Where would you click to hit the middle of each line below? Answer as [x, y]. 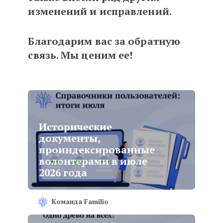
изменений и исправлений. [100, 11]
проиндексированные [97, 150]
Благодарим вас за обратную [104, 41]
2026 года [63, 172]
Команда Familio [80, 202]
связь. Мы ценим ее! [80, 55]
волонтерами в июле [93, 161]
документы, [70, 138]
